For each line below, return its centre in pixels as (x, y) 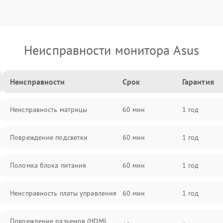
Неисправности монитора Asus (111, 50)
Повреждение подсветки (49, 137)
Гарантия (198, 82)
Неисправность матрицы (49, 110)
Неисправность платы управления (63, 193)
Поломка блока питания (48, 165)
